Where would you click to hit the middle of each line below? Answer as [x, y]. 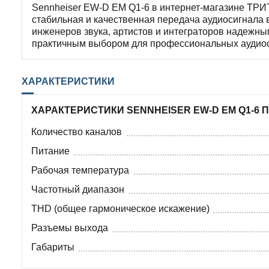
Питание [50, 151]
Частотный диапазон [78, 189]
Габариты [53, 247]
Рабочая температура [80, 170]
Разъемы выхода [70, 228]
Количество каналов [77, 131]
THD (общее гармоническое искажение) [120, 208]
